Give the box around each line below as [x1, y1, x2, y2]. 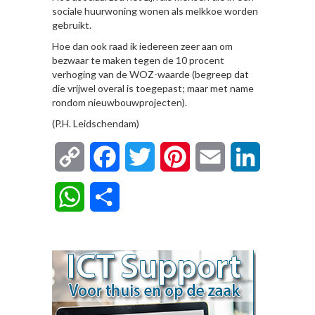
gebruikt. [52, 19, 91, 31]
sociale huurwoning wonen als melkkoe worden [52, 5, 258, 17]
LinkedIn [260, 150, 302, 163]
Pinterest [190, 150, 234, 163]
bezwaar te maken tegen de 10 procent [52, 54, 224, 66]
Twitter [155, 150, 191, 163]
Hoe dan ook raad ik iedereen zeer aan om [52, 40, 233, 52]
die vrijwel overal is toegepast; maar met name [52, 82, 254, 94]
